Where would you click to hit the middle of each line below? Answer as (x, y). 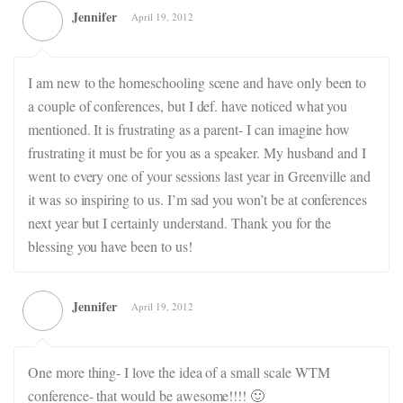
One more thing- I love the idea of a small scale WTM (179, 372)
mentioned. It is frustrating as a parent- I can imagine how (189, 129)
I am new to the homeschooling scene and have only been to (197, 82)
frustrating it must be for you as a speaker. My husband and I (197, 152)
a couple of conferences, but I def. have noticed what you (188, 106)
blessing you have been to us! (110, 246)
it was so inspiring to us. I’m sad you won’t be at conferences (198, 199)
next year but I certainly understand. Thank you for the (180, 223)
